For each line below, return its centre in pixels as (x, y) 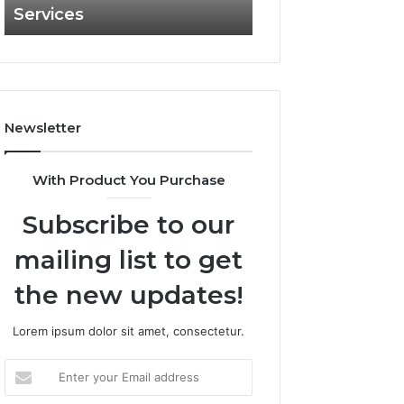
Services (49, 14)
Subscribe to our (129, 225)
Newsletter (43, 128)
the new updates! (129, 295)
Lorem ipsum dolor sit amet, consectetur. (129, 331)
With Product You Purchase (129, 180)
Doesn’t (273, 72)
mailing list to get (129, 260)
